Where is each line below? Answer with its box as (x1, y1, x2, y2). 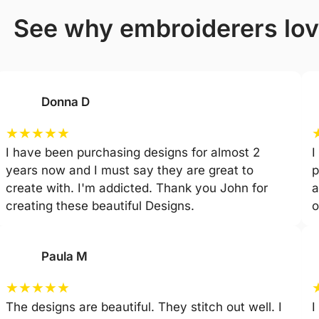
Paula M (41, 249, 91, 263)
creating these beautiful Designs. (6, 198, 195, 213)
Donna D (41, 94, 93, 109)
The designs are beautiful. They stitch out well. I (6, 299, 283, 314)
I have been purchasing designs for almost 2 (6, 145, 261, 159)
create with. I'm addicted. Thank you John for (6, 180, 268, 195)
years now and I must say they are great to (6, 162, 254, 177)
